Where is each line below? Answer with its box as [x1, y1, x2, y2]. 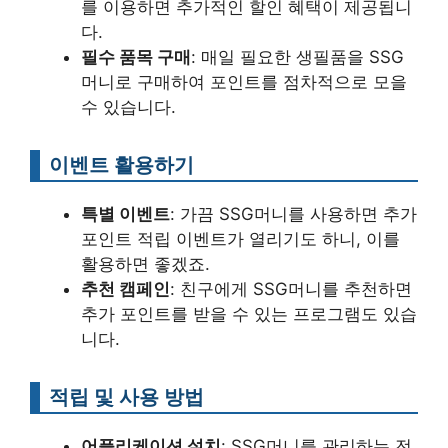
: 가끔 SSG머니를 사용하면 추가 [170, 203, 417, 224]
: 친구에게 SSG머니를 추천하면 [170, 278, 412, 299]
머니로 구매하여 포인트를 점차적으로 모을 [81, 71, 407, 92]
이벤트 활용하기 [49, 151, 194, 177]
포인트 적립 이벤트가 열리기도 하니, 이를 [81, 228, 400, 249]
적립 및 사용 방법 [49, 383, 204, 409]
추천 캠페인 [81, 278, 170, 299]
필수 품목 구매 [81, 46, 191, 67]
